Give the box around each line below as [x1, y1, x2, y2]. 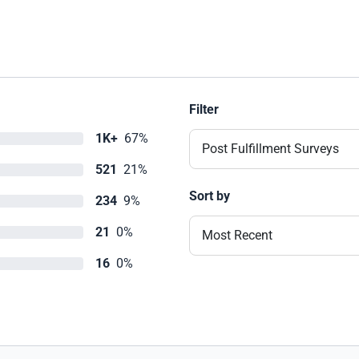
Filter [189, 102, 219, 117]
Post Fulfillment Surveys [202, 141, 339, 156]
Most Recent [202, 228, 272, 243]
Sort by [189, 188, 230, 204]
